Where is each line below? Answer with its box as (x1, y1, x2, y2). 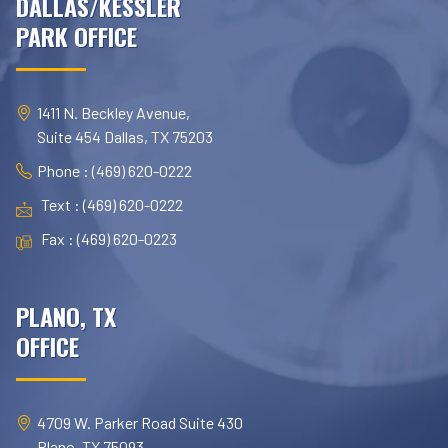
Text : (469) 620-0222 (41, 195, 183, 215)
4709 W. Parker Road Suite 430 (37, 413, 243, 433)
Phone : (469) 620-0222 (37, 161, 192, 181)
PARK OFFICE (16, 18, 137, 55)
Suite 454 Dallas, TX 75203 (37, 127, 213, 147)
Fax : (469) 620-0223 (41, 229, 177, 249)
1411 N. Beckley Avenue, (37, 103, 190, 123)
